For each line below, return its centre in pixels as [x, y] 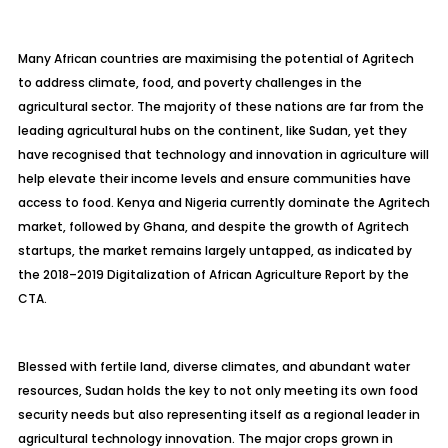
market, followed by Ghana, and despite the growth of [187, 226]
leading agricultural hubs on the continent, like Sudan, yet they [212, 130]
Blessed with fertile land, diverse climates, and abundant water [213, 366]
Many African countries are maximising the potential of [189, 58]
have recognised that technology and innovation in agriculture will [223, 154]
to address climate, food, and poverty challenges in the [189, 82]
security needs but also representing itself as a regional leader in [218, 414]
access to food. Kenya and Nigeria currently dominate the [197, 202]
